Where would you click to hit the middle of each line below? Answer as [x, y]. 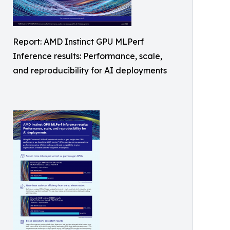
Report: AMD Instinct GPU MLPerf [78, 42]
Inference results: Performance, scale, [88, 56]
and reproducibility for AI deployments [90, 71]
